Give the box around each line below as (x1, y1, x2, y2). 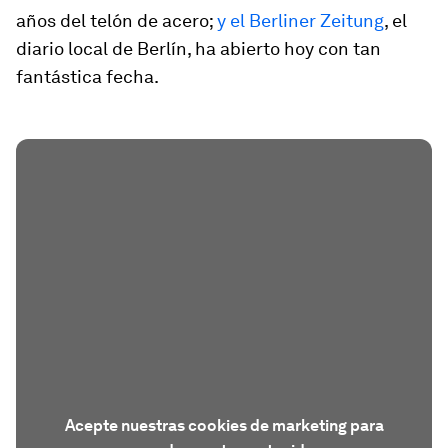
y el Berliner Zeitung (217, 10, 384, 31)
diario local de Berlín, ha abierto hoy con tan (16, 38, 381, 59)
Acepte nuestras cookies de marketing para (64, 415, 384, 435)
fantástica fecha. (16, 66, 159, 87)
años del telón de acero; (16, 10, 217, 31)
